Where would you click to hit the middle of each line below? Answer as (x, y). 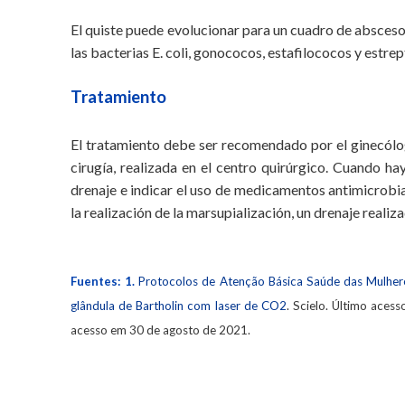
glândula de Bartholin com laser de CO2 (179, 306)
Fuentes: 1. (103, 281)
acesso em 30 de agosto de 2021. (162, 330)
